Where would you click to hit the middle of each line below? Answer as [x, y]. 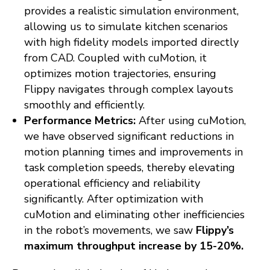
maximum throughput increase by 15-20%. [134, 246]
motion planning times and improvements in [133, 152]
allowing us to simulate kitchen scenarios [126, 27]
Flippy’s [215, 231]
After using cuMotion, [191, 121]
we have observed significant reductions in [129, 137]
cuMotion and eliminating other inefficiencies [134, 215]
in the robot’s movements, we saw [110, 231]
